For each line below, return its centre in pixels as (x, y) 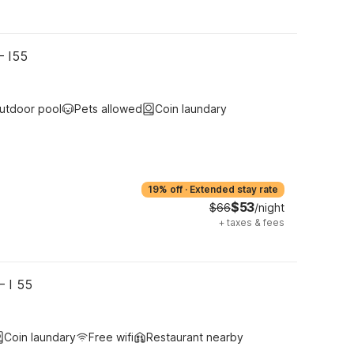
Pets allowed (108, 109)
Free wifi (111, 337)
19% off (165, 189)
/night (269, 207)
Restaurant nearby (195, 337)
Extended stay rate (234, 189)
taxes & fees (256, 222)
